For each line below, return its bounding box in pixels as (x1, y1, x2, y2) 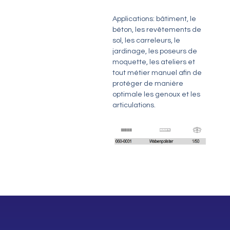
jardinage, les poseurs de (112, 47, 197, 55)
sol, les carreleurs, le (112, 36, 180, 44)
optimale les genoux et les (112, 90, 200, 98)
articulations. (112, 101, 156, 109)
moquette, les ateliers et (112, 58, 195, 66)
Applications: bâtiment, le (112, 15, 196, 23)
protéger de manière (112, 80, 183, 87)
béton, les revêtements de (112, 26, 201, 33)
